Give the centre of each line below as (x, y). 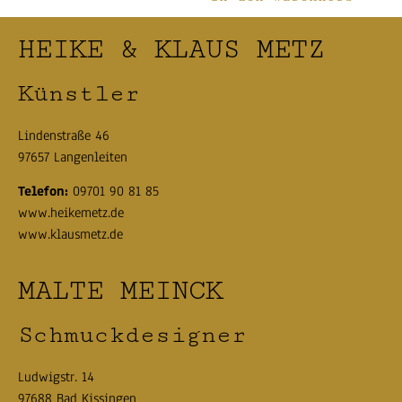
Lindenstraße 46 (64, 135)
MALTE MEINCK (120, 290)
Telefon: (43, 192)
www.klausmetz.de (70, 235)
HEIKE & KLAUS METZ (171, 49)
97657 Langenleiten (73, 157)
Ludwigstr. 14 (56, 376)
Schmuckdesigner (132, 335)
